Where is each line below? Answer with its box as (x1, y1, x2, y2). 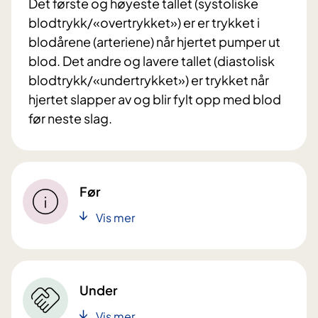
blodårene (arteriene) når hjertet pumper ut (28, 33, 280, 50)
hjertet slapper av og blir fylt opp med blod (28, 91, 281, 108)
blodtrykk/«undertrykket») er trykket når (28, 72, 269, 89)
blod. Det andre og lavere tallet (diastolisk (28, 53, 275, 70)
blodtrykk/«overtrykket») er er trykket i (28, 14, 260, 31)
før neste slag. (28, 110, 114, 127)
